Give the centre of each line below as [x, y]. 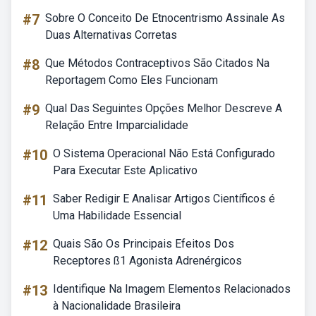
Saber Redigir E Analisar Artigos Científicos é [164, 199]
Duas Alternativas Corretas [111, 35]
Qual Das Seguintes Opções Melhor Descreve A [164, 108]
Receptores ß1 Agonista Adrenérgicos [147, 261]
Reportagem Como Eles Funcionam [132, 80]
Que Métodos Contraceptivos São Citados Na [157, 63]
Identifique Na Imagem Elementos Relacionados [172, 289]
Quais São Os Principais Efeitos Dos [144, 244]
